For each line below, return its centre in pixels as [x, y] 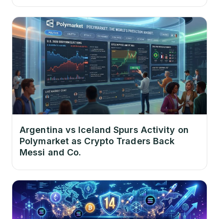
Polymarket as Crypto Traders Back [97, 141]
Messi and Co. [51, 152]
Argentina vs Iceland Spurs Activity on [104, 130]
